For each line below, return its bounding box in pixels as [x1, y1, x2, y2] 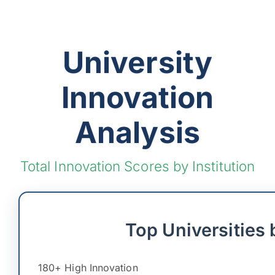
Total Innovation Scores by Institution [20, 158, 255, 175]
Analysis [75, 114, 200, 151]
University [63, 44, 212, 81]
